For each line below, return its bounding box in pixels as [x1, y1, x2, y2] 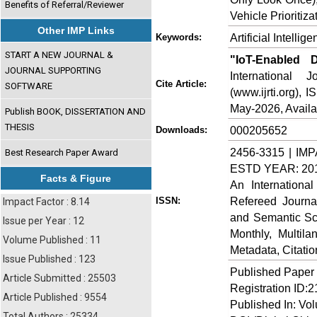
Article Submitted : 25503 [3, 272, 116, 284]
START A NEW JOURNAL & [5, 49, 114, 60]
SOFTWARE [5, 80, 53, 91]
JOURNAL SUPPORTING [5, 64, 102, 76]
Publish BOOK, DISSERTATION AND [5, 105, 146, 117]
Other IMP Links [38, 25, 115, 36]
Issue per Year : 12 [3, 215, 84, 226]
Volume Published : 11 [3, 234, 101, 246]
